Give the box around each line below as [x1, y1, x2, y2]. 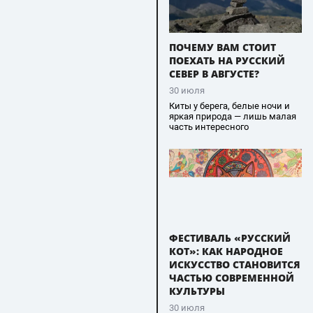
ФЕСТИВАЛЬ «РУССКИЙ [168, 231, 291, 245]
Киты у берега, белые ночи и [168, 100, 290, 111]
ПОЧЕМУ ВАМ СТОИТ [168, 40, 276, 54]
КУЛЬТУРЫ [168, 284, 225, 298]
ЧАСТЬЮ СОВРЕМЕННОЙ [168, 270, 294, 284]
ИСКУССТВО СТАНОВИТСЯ [168, 257, 300, 271]
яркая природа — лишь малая [168, 110, 296, 122]
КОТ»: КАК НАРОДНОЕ [168, 244, 283, 258]
